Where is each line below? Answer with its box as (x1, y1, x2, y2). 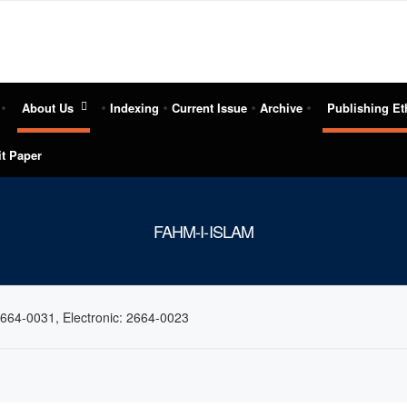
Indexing (110, 99, 159, 116)
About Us (22, 99, 74, 116)
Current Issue (172, 99, 247, 116)
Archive (260, 99, 303, 116)
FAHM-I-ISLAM (153, 219, 254, 243)
